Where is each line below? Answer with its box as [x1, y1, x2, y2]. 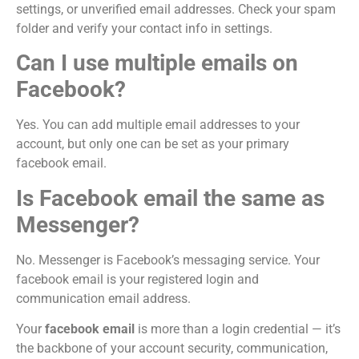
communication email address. [16, 290, 191, 306]
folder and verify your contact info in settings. [16, 20, 272, 36]
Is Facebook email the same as [16, 184, 325, 212]
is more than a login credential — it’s [135, 321, 341, 337]
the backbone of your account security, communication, [16, 341, 328, 357]
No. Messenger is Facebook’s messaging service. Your [16, 252, 320, 268]
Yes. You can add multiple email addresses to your [16, 117, 300, 133]
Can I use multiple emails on [16, 50, 298, 77]
